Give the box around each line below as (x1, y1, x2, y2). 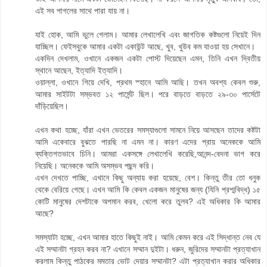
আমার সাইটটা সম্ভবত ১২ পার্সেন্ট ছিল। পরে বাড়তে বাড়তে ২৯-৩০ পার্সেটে (35, 89, 260, 100)
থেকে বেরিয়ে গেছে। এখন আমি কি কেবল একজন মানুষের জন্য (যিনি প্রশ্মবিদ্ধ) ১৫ (35, 185, 260, 195)
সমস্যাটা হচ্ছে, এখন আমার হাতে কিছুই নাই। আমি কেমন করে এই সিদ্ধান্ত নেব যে (35, 232, 260, 243)
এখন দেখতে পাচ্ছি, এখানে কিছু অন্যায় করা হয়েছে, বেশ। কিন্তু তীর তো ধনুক (35, 173, 260, 183)
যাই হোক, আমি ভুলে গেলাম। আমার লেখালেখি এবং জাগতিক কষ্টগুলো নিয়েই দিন (35, 30, 260, 40)
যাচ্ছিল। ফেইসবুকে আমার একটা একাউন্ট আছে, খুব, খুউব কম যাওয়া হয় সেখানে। (35, 42, 255, 52)
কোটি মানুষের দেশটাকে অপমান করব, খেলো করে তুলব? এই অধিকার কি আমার (35, 197, 260, 207)
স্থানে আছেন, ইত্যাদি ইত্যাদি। (35, 66, 123, 76)
